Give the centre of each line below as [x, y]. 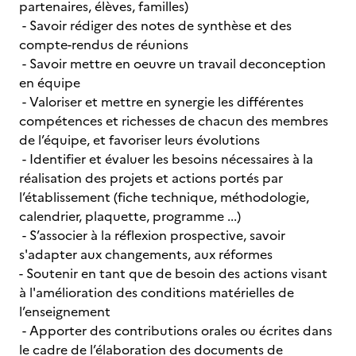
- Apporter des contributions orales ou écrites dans [176, 331]
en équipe [50, 83]
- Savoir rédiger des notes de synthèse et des [155, 25]
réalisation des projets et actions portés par [151, 178]
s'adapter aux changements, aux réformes [146, 254]
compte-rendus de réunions [104, 44]
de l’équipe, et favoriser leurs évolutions [139, 140]
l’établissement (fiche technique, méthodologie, [164, 197]
